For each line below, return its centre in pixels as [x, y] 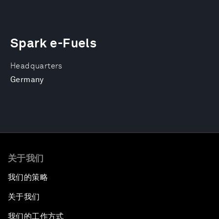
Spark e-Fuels [54, 43]
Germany [27, 79]
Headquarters [36, 66]
